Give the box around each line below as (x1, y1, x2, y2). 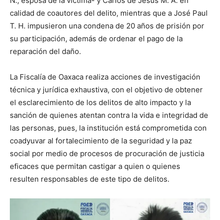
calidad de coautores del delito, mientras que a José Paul (10, 8, 208, 18)
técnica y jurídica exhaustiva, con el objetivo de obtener (10, 85, 203, 95)
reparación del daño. (10, 47, 81, 56)
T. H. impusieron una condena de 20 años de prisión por (10, 21, 204, 31)
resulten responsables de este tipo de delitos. (10, 174, 169, 184)
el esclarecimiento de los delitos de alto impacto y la (10, 98, 191, 108)
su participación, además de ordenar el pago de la (10, 34, 183, 44)
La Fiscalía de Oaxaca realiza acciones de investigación (10, 72, 200, 82)
